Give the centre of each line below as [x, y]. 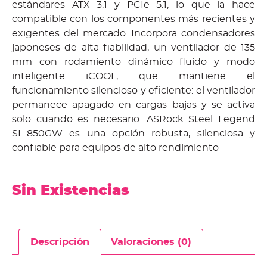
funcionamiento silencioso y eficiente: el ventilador [133, 90]
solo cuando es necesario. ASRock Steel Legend [133, 119]
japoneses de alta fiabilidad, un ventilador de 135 [133, 47]
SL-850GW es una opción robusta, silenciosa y [133, 133]
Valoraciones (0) [151, 242]
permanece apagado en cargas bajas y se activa [133, 105]
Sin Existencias [71, 190]
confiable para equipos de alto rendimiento [115, 148]
